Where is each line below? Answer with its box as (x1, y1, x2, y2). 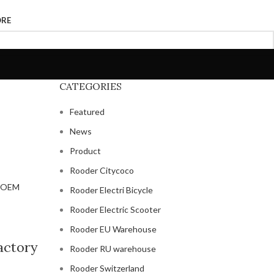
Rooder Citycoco (69, 165, 134, 176)
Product (69, 146, 101, 156)
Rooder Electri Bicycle (69, 185, 153, 195)
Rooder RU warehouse (69, 243, 156, 254)
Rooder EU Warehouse (69, 224, 157, 234)
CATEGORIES (59, 80, 122, 92)
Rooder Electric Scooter (69, 204, 161, 215)
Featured (69, 106, 105, 117)
